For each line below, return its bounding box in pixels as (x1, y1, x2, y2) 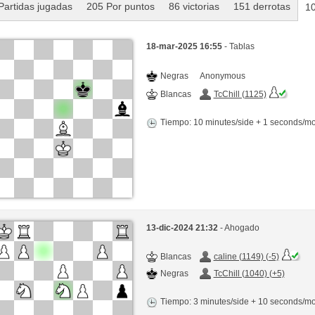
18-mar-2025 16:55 (146, 41, 224, 51)
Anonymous (199, 70, 245, 81)
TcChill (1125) (213, 89, 266, 99)
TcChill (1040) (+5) (213, 269, 285, 279)
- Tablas (224, 41, 255, 51)
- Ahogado (219, 223, 259, 233)
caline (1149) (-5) (213, 252, 279, 262)
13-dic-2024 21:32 (146, 223, 220, 233)
